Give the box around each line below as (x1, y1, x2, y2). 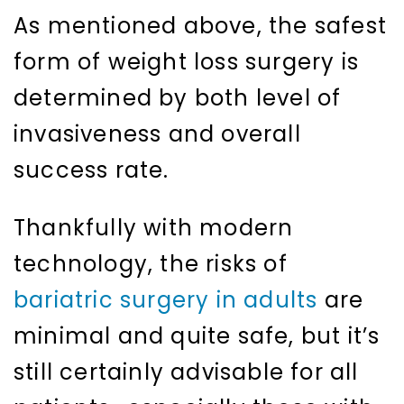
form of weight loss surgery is (14, 47, 360, 78)
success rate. (14, 155, 170, 186)
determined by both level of (14, 83, 342, 114)
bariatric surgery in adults (14, 285, 318, 316)
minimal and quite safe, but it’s (14, 321, 381, 352)
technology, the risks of (14, 249, 288, 280)
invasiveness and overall (14, 119, 301, 150)
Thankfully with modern (14, 213, 294, 243)
